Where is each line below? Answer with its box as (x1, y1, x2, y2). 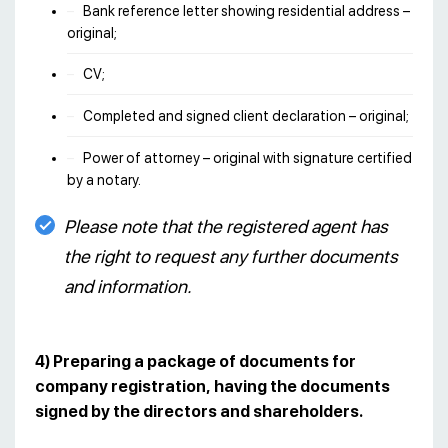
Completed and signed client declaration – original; (83, 108, 409, 125)
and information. (64, 275, 192, 297)
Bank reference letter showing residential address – (83, 2, 410, 19)
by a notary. (67, 171, 141, 188)
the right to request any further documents (64, 245, 398, 267)
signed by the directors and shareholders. (35, 401, 363, 421)
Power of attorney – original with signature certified (83, 149, 412, 166)
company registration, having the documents (35, 376, 390, 396)
